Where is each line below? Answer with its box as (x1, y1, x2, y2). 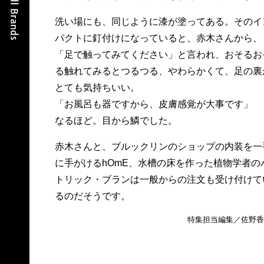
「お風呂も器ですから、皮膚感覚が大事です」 (54, 99, 253, 109)
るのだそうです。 (54, 191, 130, 201)
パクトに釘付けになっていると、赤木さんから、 (54, 33, 262, 43)
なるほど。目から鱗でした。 (54, 115, 177, 126)
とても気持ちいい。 (54, 82, 140, 93)
